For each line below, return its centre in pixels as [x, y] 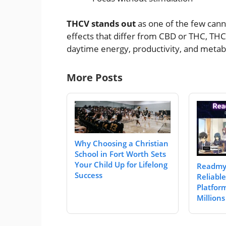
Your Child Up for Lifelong [121, 164]
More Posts [95, 78]
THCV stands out [101, 24]
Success [89, 175]
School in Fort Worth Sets [120, 154]
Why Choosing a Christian [122, 143]
